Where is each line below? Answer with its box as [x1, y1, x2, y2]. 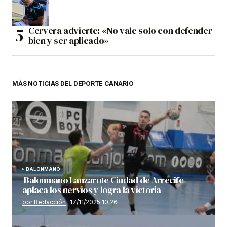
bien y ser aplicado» [28, 34, 109, 47]
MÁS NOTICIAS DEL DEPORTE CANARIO [12, 80, 134, 88]
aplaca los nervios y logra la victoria [22, 183, 163, 197]
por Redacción [22, 198, 66, 206]
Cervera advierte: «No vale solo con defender [28, 24, 212, 37]
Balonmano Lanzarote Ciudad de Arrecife [22, 174, 183, 187]
